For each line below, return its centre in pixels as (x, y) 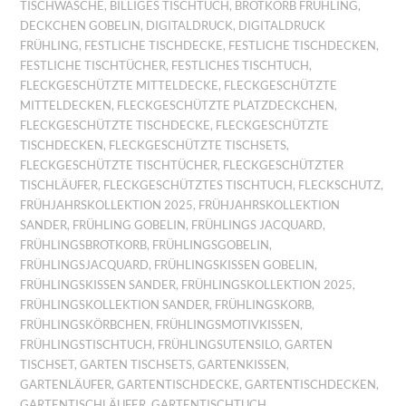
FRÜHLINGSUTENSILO (219, 344)
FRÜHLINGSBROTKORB (84, 245)
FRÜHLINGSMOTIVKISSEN (228, 324)
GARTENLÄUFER (66, 384)
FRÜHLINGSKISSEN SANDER (98, 285)
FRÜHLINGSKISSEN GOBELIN (235, 265)
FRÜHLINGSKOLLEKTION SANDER (115, 304)
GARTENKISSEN (242, 364)
